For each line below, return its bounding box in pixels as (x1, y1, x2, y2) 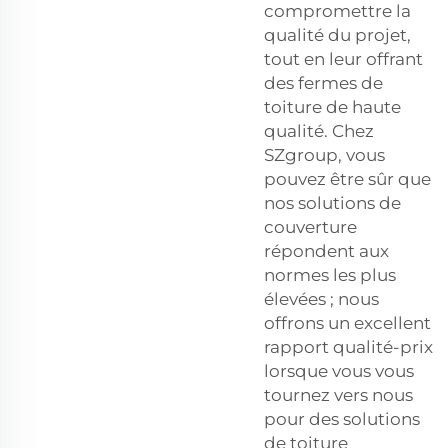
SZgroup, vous (264, 144, 385, 165)
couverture (264, 216, 357, 237)
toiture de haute (264, 96, 401, 117)
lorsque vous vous (264, 360, 414, 381)
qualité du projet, (264, 24, 411, 45)
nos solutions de (264, 192, 401, 213)
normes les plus (264, 264, 396, 285)
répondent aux (264, 240, 389, 261)
